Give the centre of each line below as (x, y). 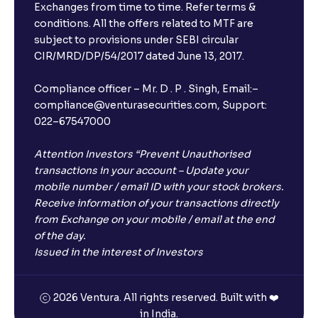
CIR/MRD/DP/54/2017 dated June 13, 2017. (139, 56)
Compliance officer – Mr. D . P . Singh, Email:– (146, 89)
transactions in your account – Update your (141, 170)
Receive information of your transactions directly (157, 203)
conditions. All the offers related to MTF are (144, 23)
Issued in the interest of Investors (119, 252)
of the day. (60, 236)
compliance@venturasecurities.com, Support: (150, 105)
